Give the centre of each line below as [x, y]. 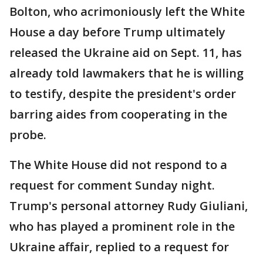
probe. [28, 135]
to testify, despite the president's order [123, 94]
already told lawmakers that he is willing [127, 73]
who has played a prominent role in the [122, 227]
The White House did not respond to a [118, 165]
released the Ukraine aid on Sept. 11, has [126, 53]
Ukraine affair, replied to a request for [119, 247]
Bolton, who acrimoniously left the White [127, 12]
